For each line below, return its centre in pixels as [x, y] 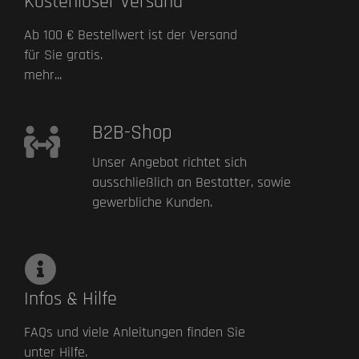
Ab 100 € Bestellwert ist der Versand [131, 34]
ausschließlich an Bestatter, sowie [191, 182]
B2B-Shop [132, 133]
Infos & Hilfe [71, 298]
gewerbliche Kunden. [152, 202]
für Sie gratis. [63, 54]
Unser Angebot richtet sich [169, 162]
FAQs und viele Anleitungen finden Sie [135, 332]
